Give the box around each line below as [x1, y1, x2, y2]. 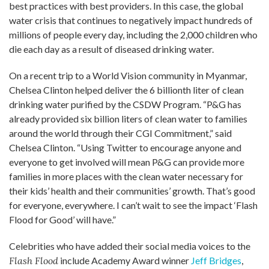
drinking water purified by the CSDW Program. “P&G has [9, 98, 241, 110]
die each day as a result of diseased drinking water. [9, 43, 214, 55]
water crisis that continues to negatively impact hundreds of [9, 14, 253, 26]
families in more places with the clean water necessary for [9, 170, 243, 182]
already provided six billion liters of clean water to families [9, 112, 247, 124]
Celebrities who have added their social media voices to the [9, 240, 250, 252]
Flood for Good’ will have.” [9, 213, 116, 225]
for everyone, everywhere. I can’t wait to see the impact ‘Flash [9, 199, 258, 211]
